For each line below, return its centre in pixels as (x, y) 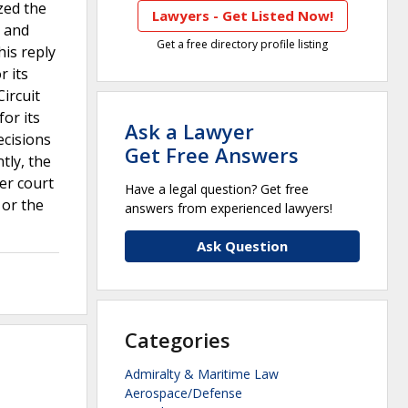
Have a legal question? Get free (217, 189)
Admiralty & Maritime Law (202, 374)
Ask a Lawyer (189, 132)
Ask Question (242, 246)
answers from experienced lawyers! (229, 209)
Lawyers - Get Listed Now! (242, 16)
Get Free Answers (212, 155)
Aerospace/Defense (184, 393)
